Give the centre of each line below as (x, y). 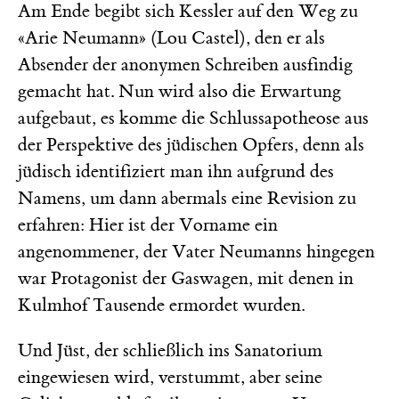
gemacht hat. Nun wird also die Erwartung (179, 91)
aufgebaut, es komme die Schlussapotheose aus (193, 118)
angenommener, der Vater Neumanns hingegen (196, 251)
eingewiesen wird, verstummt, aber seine (170, 377)
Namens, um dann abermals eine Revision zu (187, 198)
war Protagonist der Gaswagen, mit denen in (186, 278)
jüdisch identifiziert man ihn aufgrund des (176, 171)
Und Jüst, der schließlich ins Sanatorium (170, 350)
